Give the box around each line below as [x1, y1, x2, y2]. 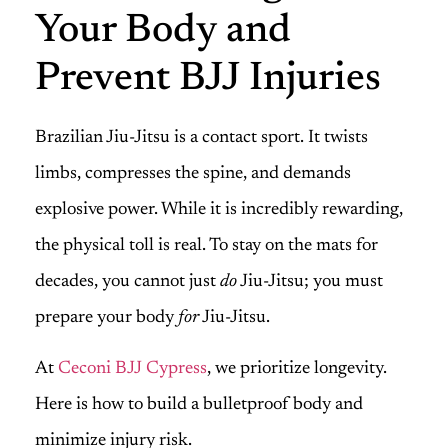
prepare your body [35, 309, 178, 328]
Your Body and [35, 12, 291, 53]
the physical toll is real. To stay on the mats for [35, 237, 378, 256]
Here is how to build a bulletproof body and [35, 395, 363, 414]
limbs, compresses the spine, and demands [35, 165, 351, 184]
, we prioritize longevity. [207, 359, 387, 378]
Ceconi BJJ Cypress [58, 359, 207, 378]
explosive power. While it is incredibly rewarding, [35, 201, 403, 220]
